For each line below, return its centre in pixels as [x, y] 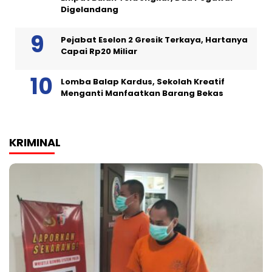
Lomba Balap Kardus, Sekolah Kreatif [143, 81]
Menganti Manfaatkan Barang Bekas [142, 93]
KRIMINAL [35, 142]
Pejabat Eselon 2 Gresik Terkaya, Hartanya [154, 39]
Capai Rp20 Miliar [99, 51]
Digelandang [90, 9]
